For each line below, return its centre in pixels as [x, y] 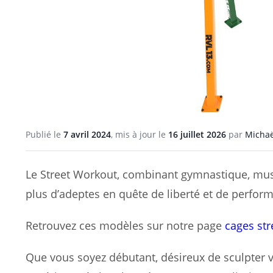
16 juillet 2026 [197, 134]
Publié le [44, 134]
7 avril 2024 [87, 134]
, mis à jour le [140, 134]
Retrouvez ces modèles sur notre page [125, 225]
